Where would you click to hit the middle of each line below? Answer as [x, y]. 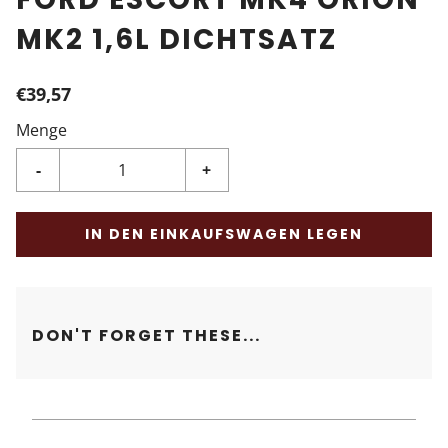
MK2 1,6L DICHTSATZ [176, 40]
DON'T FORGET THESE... [146, 336]
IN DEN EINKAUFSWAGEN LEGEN [224, 234]
